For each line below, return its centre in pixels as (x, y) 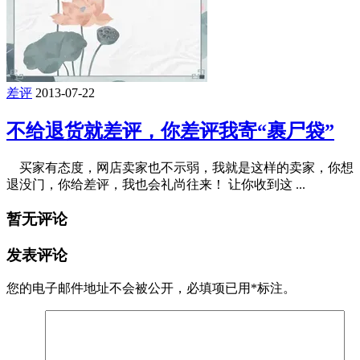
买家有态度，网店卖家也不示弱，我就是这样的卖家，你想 (180, 168)
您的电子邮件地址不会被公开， (96, 288)
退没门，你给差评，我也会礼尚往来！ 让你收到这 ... (156, 185)
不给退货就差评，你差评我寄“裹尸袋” (170, 131)
